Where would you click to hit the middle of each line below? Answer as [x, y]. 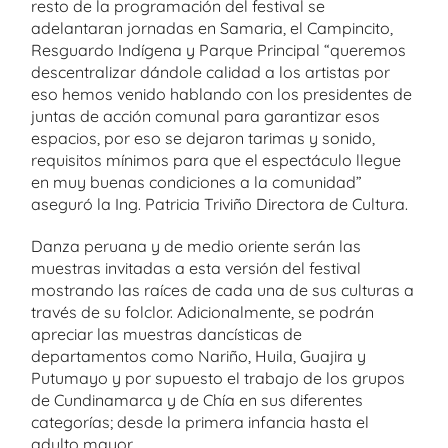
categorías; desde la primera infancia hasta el [200, 422]
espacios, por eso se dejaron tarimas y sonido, [203, 138]
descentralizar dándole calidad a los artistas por [210, 72]
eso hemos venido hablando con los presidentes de [221, 94]
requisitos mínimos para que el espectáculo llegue [216, 160]
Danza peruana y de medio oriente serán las [196, 246]
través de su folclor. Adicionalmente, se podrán [202, 312]
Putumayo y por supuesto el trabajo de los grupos [218, 378]
